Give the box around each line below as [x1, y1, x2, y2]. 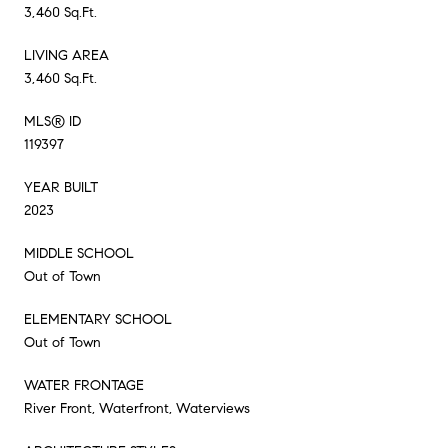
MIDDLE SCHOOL [24, 244, 134, 262]
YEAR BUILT [24, 178, 98, 196]
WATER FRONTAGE [24, 376, 144, 394]
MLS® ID [24, 112, 81, 130]
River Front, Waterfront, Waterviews [24, 399, 250, 417]
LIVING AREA [24, 46, 109, 64]
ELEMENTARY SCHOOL [24, 310, 172, 328]
